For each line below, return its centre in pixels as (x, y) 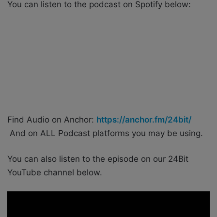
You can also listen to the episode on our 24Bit (98, 159)
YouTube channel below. (55, 172)
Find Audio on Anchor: (52, 119)
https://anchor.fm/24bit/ (144, 119)
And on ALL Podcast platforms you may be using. (105, 133)
